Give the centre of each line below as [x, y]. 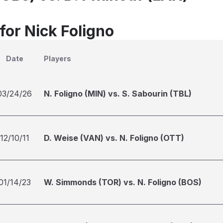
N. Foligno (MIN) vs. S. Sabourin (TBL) [118, 94]
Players [57, 58]
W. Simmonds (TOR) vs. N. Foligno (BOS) [123, 182]
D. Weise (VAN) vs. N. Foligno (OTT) [114, 138]
